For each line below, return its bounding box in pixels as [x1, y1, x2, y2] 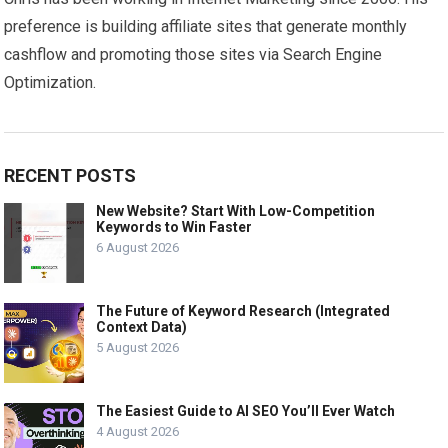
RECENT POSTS [4, 164, 137, 186]
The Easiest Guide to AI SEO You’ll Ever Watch [96, 402, 396, 419]
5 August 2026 [96, 339, 180, 355]
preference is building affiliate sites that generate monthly [4, 16, 408, 36]
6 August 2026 [96, 239, 180, 255]
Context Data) [96, 318, 188, 335]
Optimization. [4, 72, 97, 92]
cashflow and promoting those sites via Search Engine [4, 44, 383, 64]
